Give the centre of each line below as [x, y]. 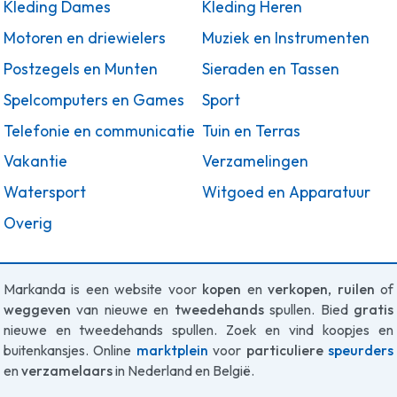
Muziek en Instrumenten [286, 39]
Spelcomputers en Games [94, 100]
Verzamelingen [255, 162]
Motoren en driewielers [85, 39]
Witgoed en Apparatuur [286, 193]
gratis [374, 310]
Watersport [45, 193]
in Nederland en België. [183, 371]
